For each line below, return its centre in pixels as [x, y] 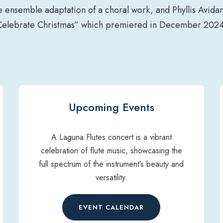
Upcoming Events [111, 107]
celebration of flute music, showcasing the [111, 151]
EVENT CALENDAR [111, 208]
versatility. [111, 177]
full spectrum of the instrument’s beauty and [111, 164]
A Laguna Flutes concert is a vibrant [111, 137]
